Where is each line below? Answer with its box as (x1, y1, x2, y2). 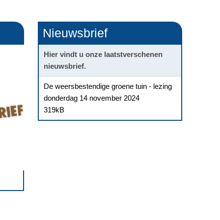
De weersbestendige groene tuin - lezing (43, 82, 172, 90)
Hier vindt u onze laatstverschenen (43, 50, 163, 58)
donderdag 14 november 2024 (43, 94, 139, 102)
